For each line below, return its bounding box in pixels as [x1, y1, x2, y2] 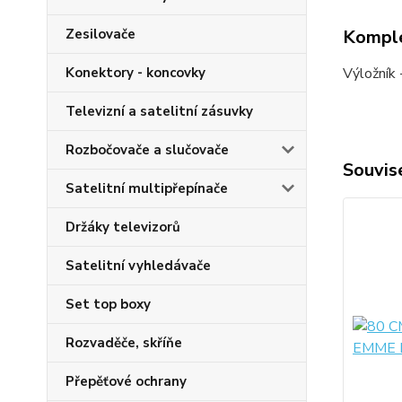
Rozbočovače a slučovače [66, 141, 229, 160]
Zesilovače [66, 25, 135, 44]
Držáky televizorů [66, 218, 180, 237]
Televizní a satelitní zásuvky [66, 102, 253, 121]
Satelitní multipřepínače [66, 179, 228, 198]
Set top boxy [66, 295, 151, 314]
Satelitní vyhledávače [66, 257, 211, 275]
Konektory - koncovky [66, 64, 205, 83]
